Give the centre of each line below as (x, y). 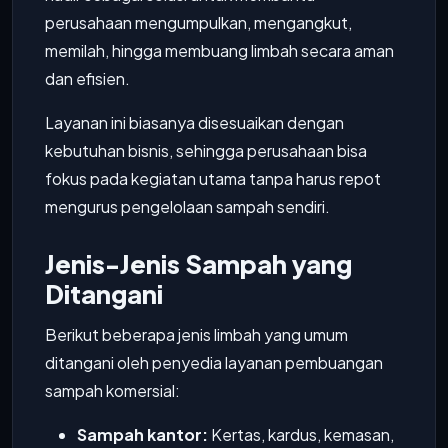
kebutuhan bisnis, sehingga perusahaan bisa (206, 150)
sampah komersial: (112, 390)
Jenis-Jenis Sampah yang (198, 264)
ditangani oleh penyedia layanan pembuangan (214, 362)
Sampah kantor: (142, 434)
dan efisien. (87, 78)
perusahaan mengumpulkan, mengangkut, (198, 22)
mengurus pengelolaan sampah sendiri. (187, 206)
